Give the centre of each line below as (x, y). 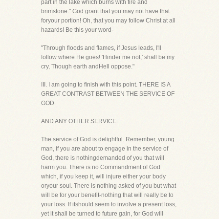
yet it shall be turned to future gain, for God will (102, 214)
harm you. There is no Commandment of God (101, 167)
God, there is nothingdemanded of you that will (103, 158)
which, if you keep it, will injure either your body (103, 176)
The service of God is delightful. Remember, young (108, 139)
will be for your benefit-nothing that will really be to (107, 195)
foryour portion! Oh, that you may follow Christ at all (108, 21)
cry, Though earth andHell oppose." (88, 66)
